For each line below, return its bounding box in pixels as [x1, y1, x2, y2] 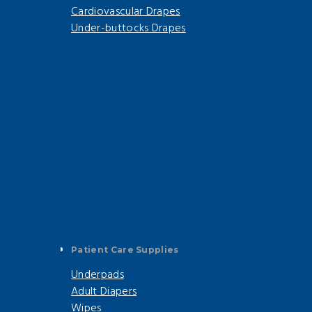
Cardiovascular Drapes [71, 3, 180, 22]
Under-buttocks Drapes [71, 19, 186, 38]
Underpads [71, 266, 124, 285]
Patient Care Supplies [71, 244, 179, 256]
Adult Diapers [71, 283, 137, 302]
